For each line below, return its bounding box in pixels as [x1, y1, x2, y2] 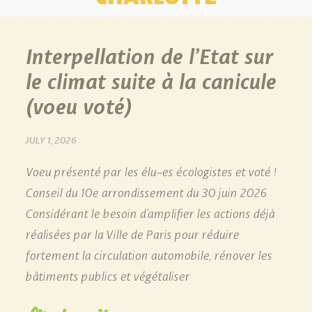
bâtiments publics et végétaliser [25, 265, 189, 285]
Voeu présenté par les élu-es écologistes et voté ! [25, 160, 276, 180]
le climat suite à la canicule [25, 63, 276, 96]
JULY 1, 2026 [25, 131, 77, 147]
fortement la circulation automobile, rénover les [25, 244, 272, 264]
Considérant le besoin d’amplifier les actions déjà [25, 202, 274, 222]
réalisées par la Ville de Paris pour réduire [25, 223, 239, 243]
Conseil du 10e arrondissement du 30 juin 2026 [25, 181, 276, 201]
